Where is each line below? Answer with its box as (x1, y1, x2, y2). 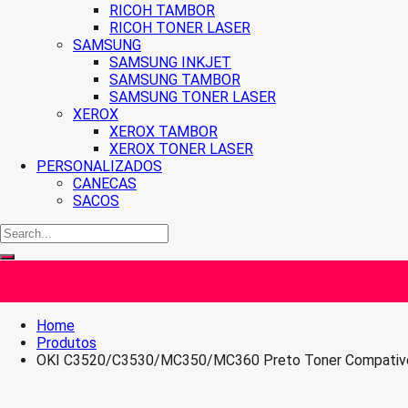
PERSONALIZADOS (36, 158, 162, 175)
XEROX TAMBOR (109, 123, 218, 140)
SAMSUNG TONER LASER (109, 88, 276, 106)
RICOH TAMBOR (109, 2, 215, 19)
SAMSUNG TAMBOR (109, 71, 240, 88)
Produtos (36, 334, 97, 352)
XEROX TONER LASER (109, 140, 253, 158)
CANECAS (73, 175, 137, 192)
